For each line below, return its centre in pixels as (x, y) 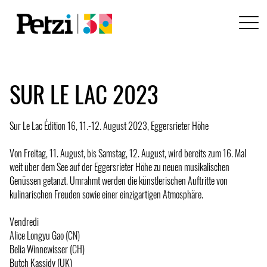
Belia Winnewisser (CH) (47, 249)
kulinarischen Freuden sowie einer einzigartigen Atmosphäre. (106, 194)
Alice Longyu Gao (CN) (45, 235)
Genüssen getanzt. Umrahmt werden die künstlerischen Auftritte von (119, 180)
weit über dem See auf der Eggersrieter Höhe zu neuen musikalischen (119, 167)
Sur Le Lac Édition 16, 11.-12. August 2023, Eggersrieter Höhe (109, 125)
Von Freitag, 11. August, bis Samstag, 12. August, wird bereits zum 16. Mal (128, 153)
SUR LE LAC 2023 (84, 94)
